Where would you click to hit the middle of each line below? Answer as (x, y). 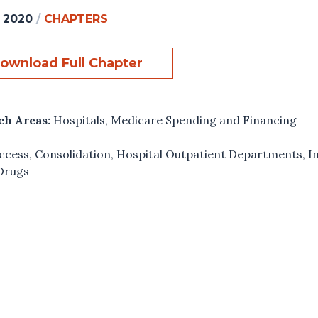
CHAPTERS (76, 18)
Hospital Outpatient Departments (210, 154)
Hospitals (79, 120)
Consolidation (73, 154)
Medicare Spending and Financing (204, 120)
